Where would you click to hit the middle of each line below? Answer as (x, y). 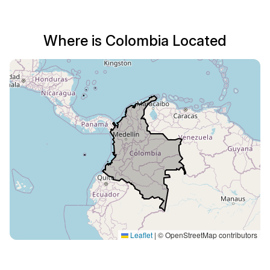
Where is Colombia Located (135, 41)
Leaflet (140, 235)
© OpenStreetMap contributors (207, 235)
